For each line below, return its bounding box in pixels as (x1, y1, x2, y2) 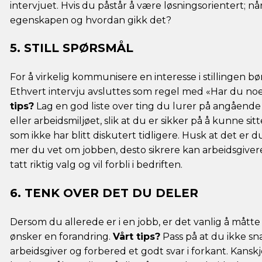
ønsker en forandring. (10, 231, 113, 243)
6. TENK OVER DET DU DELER (10, 186, 198, 201)
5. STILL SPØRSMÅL (10, 41, 133, 56)
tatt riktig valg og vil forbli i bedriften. (10, 159, 182, 171)
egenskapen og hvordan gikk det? (10, 14, 171, 26)
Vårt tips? (113, 231, 160, 243)
